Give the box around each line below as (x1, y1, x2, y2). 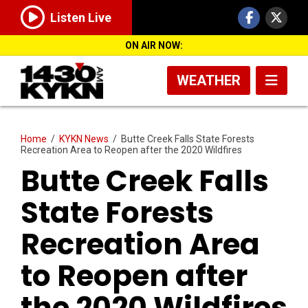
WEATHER (177, 72, 241, 89)
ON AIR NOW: (125, 40, 183, 51)
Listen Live (50, 10, 111, 25)
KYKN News (59, 133, 109, 144)
